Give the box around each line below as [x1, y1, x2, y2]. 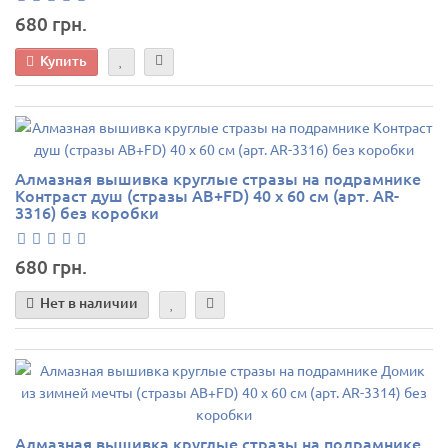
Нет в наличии [40, 293, 138, 313]
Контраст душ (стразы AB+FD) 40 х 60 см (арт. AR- [15, 184, 399, 207]
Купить [40, 50, 87, 70]
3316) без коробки [15, 201, 159, 224]
